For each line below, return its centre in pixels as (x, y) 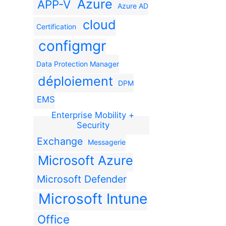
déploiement (75, 81)
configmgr (72, 46)
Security (93, 125)
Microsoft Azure (85, 160)
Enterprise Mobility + (93, 115)
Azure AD (133, 6)
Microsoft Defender (82, 179)
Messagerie (107, 142)
